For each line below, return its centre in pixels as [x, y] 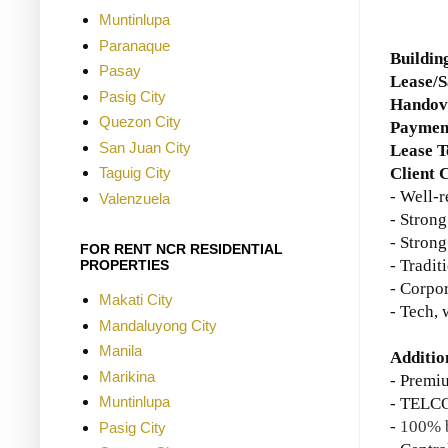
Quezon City [139, 122]
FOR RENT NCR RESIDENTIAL [181, 249]
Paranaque [134, 45]
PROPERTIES [124, 265]
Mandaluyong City [157, 325]
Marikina [126, 376]
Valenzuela [134, 198]
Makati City [135, 300]
